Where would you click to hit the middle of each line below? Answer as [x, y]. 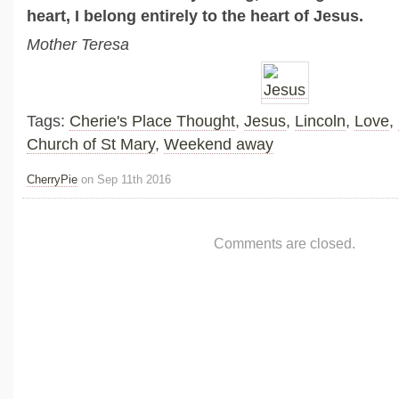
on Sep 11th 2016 [124, 180]
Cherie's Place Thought [152, 122]
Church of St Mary [91, 145]
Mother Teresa [78, 45]
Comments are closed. [285, 243]
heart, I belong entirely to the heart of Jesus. [195, 16]
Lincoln [320, 122]
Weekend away [219, 145]
